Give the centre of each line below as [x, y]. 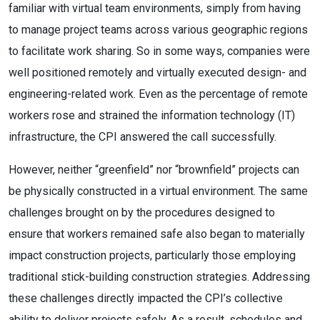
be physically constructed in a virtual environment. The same [158, 191]
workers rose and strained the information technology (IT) [152, 115]
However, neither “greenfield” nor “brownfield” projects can [154, 170]
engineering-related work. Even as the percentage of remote [158, 94]
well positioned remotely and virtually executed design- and [157, 72]
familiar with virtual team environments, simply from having [155, 8]
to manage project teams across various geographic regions [158, 30]
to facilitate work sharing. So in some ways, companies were [159, 51]
